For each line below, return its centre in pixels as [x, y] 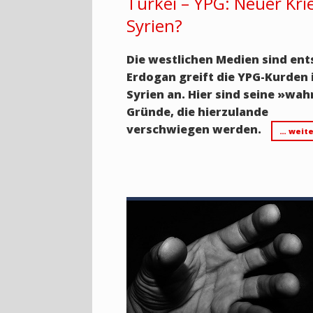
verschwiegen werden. [194, 129]
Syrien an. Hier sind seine [202, 94]
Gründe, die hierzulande [198, 111]
